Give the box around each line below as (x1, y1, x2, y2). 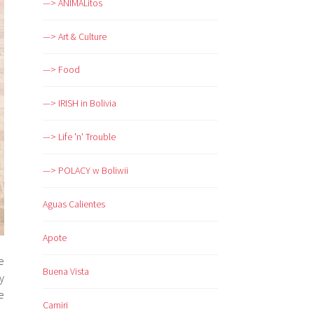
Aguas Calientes (43, 198, 105, 211)
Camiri (43, 299, 68, 312)
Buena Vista (43, 265, 89, 278)
